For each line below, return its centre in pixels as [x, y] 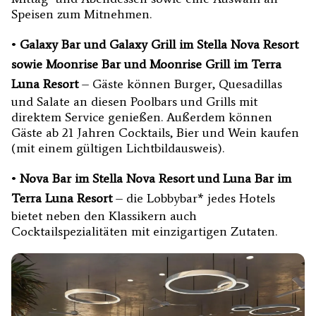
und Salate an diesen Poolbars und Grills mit [134, 101]
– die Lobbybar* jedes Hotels [195, 198]
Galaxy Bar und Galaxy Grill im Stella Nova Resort [159, 44]
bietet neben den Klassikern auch [104, 215]
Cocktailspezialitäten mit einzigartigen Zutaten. [144, 231]
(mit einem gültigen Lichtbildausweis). [118, 148]
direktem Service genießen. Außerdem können [142, 117]
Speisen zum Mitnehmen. [81, 14]
